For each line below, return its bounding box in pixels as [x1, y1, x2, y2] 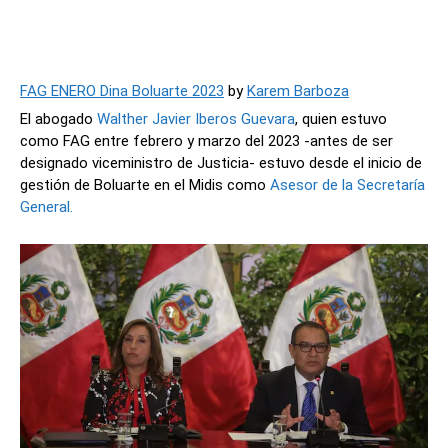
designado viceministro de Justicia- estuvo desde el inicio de [20, 153, 422, 172]
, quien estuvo [295, 109, 387, 128]
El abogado [20, 109, 97, 128]
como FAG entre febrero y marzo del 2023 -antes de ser [20, 131, 393, 150]
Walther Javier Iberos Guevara [97, 109, 295, 128]
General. [20, 197, 73, 216]
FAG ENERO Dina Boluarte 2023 [20, 81, 224, 100]
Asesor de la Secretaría [266, 175, 425, 194]
